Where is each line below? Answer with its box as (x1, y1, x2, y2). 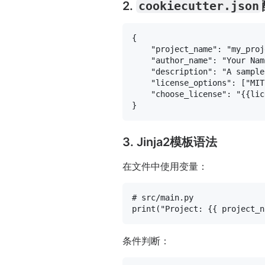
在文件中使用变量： (122, 160, 208, 172)
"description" (151, 66, 212, 76)
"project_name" (151, 44, 217, 54)
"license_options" (151, 77, 231, 88)
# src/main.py (132, 192, 193, 202)
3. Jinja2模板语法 (122, 134, 217, 149)
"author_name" (151, 55, 212, 65)
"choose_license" (151, 89, 227, 99)
